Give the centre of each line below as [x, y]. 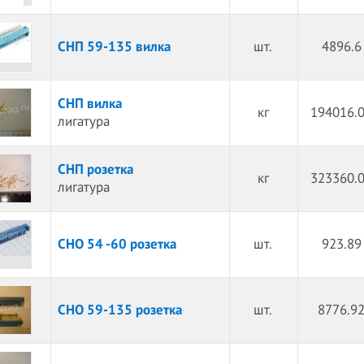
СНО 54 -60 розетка [117, 245]
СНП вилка [89, 104]
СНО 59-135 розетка [119, 310]
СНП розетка [95, 170]
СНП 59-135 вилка [114, 47]
